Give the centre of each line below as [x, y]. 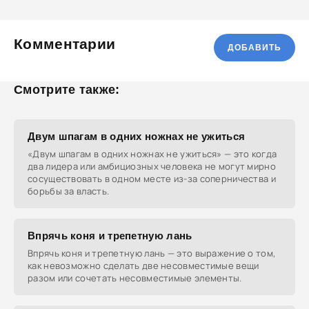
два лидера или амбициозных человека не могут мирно [152, 166]
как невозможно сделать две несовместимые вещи [143, 266]
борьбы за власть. [69, 191]
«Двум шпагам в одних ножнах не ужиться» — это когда [152, 154]
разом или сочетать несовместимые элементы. [135, 278]
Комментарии [65, 44]
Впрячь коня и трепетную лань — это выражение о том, [152, 253]
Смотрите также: [67, 90]
